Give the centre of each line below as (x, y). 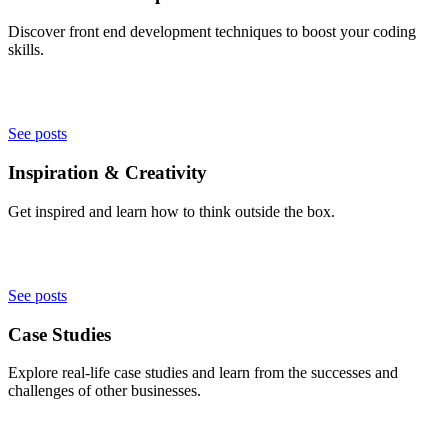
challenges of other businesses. (104, 391)
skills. (26, 50)
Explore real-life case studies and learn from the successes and (203, 373)
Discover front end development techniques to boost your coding (212, 32)
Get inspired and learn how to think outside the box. (171, 211)
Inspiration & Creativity (107, 173)
